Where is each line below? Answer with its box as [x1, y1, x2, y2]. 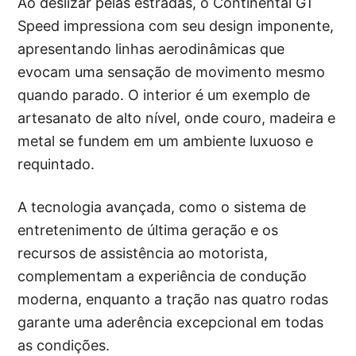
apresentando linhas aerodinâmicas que [17, 41, 285, 58]
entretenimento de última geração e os [17, 222, 279, 239]
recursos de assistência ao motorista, [17, 245, 269, 262]
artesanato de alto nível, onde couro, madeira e [17, 110, 336, 127]
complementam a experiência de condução [17, 268, 308, 285]
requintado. [17, 156, 95, 173]
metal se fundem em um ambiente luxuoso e [17, 133, 314, 150]
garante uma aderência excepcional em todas [17, 314, 324, 331]
